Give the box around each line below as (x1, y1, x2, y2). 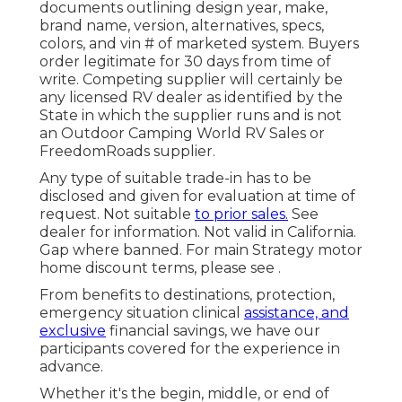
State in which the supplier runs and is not (39, 107, 342, 125)
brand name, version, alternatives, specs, (39, 17, 324, 35)
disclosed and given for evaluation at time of (39, 188, 355, 205)
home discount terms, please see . (39, 259, 281, 277)
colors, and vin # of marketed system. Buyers (39, 35, 359, 53)
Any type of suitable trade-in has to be (39, 170, 311, 188)
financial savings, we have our (106, 322, 320, 340)
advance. (39, 358, 103, 376)
